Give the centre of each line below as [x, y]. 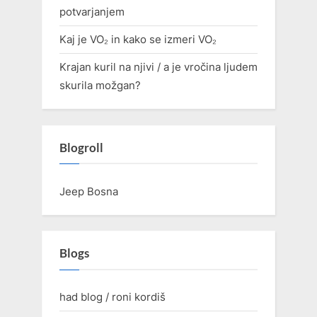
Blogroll [81, 148]
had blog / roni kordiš [113, 296]
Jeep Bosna [89, 191]
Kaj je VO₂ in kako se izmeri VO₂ [138, 40]
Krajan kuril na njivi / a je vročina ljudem [158, 67]
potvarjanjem [92, 11]
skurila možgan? [100, 86]
